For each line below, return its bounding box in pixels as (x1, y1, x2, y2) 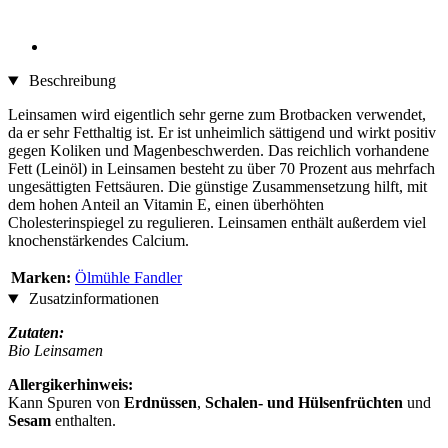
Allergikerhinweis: (8, 376, 133, 394)
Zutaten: (8, 324, 64, 342)
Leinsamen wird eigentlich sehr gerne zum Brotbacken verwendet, (8, 106, 426, 124)
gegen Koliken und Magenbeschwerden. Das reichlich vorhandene (8, 142, 429, 160)
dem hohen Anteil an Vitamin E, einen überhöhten (8, 196, 324, 214)
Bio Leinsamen (8, 342, 103, 360)
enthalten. (55, 412, 116, 430)
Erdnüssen (124, 394, 197, 412)
